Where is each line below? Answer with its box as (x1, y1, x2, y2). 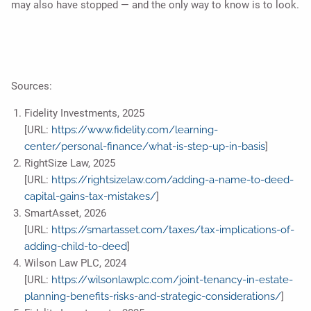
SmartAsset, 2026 (24, 207, 106, 220)
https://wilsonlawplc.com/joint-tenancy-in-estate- (51, 274, 293, 287)
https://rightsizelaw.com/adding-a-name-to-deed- (51, 174, 294, 187)
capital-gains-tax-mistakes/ (24, 190, 156, 203)
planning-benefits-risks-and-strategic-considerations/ (24, 290, 281, 303)
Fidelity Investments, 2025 (24, 107, 144, 120)
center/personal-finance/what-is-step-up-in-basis (24, 140, 265, 153)
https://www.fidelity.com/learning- (51, 124, 218, 137)
